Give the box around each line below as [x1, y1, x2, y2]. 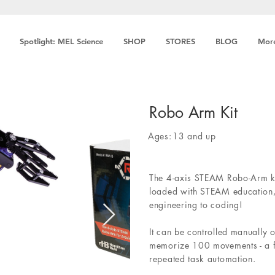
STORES [166, 36, 195, 46]
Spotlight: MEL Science [20, 36, 103, 46]
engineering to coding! [149, 199, 243, 211]
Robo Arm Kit [149, 103, 238, 122]
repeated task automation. [149, 253, 256, 265]
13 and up [172, 130, 216, 142]
